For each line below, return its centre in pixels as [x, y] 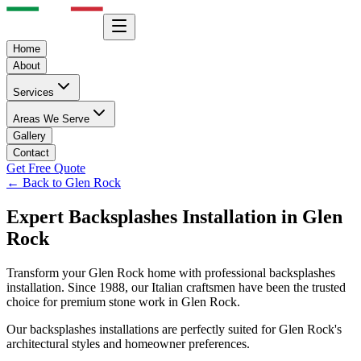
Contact [31, 153]
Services [33, 92]
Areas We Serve [51, 119]
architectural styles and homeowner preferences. [128, 343]
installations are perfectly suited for [187, 329]
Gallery [29, 136]
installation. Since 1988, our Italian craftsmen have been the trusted [176, 287]
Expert [37, 216]
